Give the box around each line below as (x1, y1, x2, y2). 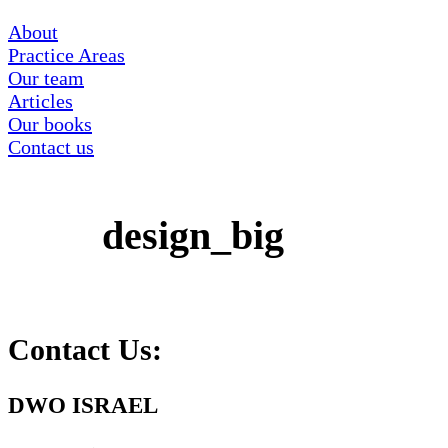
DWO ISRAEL (8, 392, 158, 419)
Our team (8, 67, 84, 89)
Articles (8, 90, 73, 112)
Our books (8, 113, 92, 135)
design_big (102, 212, 284, 258)
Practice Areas (8, 44, 125, 66)
